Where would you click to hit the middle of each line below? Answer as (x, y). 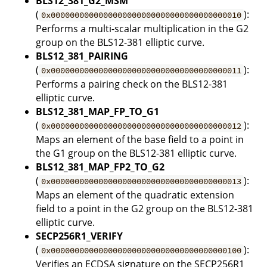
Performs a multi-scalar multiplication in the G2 (142, 29)
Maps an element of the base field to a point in (140, 140)
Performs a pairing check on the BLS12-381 (132, 84)
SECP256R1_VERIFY (79, 236)
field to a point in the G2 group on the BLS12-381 (145, 209)
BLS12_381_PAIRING (82, 56)
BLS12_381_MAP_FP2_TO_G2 (100, 167)
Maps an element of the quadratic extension (135, 195)
